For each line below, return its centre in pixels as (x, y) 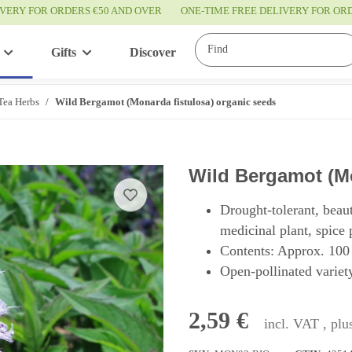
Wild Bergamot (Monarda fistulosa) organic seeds (165, 101)
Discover (153, 53)
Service (249, 53)
